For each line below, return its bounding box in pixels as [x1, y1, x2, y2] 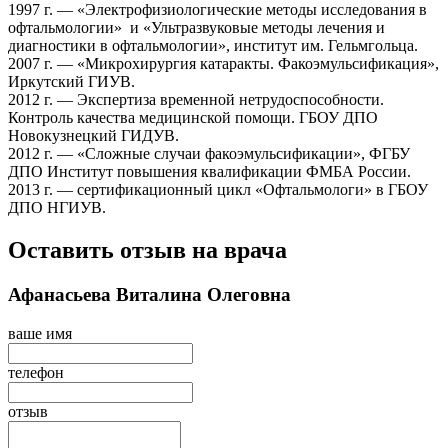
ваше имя [8, 324, 72, 342]
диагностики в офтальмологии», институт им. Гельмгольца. [8, 37, 418, 55]
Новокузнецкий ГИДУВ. [8, 127, 179, 145]
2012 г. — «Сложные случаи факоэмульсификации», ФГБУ [8, 145, 410, 163]
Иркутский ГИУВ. [8, 73, 135, 91]
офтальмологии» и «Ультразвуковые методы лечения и [8, 19, 385, 37]
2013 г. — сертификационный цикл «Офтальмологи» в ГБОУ [8, 181, 428, 199]
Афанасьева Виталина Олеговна [8, 284, 291, 305]
